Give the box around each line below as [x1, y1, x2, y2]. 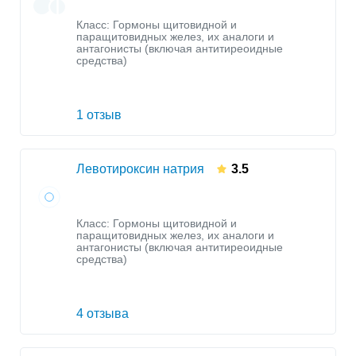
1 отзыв [76, 108, 122, 122]
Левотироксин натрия [76, 162, 204, 176]
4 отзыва [76, 307, 129, 321]
